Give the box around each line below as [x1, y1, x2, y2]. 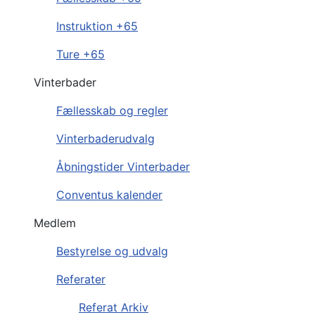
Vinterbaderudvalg [56, 131, 155, 146]
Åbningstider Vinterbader [56, 159, 190, 174]
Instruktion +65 [56, 18, 138, 33]
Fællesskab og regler [56, 103, 168, 117]
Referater [56, 271, 105, 286]
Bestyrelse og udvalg [56, 243, 168, 258]
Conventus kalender [56, 187, 162, 202]
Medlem [34, 215, 76, 230]
